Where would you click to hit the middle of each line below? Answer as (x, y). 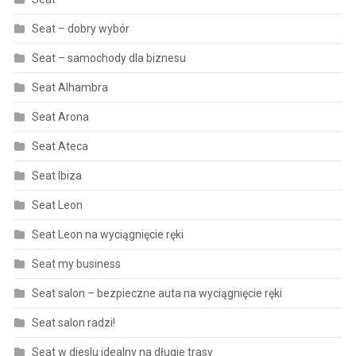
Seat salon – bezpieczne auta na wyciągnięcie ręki (157, 293)
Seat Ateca (60, 146)
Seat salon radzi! (73, 322)
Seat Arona (60, 116)
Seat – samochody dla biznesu (108, 58)
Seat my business (76, 263)
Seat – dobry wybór (80, 28)
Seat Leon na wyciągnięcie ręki (108, 234)
